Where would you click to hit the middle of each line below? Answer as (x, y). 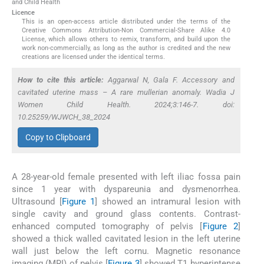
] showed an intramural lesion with (168, 201)
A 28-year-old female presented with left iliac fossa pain (126, 176)
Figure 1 (78, 201)
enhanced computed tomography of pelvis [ (107, 226)
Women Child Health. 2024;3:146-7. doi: (126, 105)
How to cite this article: (61, 80)
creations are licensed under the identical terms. (93, 57)
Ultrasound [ (37, 201)
